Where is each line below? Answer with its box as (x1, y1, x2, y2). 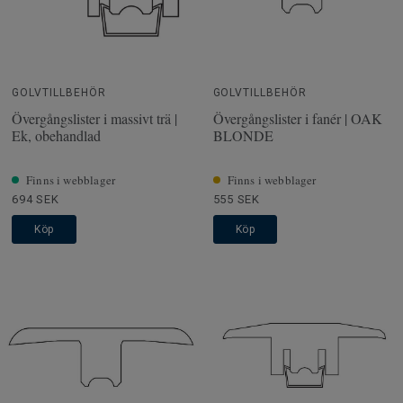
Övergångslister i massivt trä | (12, 108, 177, 128)
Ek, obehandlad (12, 125, 101, 145)
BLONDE (212, 125, 273, 145)
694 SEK (12, 192, 59, 206)
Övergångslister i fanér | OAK (212, 108, 382, 128)
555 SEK (212, 192, 260, 206)
